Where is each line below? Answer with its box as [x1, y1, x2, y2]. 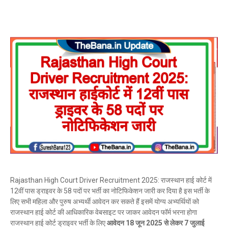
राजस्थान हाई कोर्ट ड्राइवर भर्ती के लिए [10, 218, 107, 227]
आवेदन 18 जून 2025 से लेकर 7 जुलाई [107, 218, 205, 227]
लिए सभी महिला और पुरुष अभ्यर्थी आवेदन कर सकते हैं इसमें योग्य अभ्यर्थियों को [10, 197, 199, 206]
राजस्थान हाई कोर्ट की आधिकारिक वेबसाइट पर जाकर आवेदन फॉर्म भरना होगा [10, 208, 197, 216]
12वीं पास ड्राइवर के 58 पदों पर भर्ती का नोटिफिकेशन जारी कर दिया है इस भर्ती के [10, 186, 210, 195]
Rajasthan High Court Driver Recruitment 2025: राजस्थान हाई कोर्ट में [10, 176, 212, 184]
